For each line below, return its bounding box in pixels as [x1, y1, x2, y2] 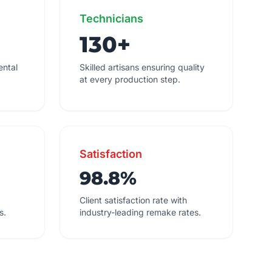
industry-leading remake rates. [80, 207, 201, 217]
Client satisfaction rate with [80, 195, 187, 205]
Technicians [80, 12, 143, 25]
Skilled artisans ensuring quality [80, 62, 205, 72]
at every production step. [80, 74, 180, 84]
